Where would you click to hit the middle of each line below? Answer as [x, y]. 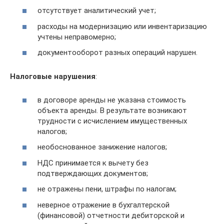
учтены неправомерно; [77, 37]
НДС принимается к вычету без [93, 163]
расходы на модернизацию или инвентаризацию [122, 26]
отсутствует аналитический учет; [97, 11]
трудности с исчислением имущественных [112, 121]
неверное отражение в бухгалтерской [103, 205]
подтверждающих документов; [93, 173]
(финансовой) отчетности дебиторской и [111, 215]
